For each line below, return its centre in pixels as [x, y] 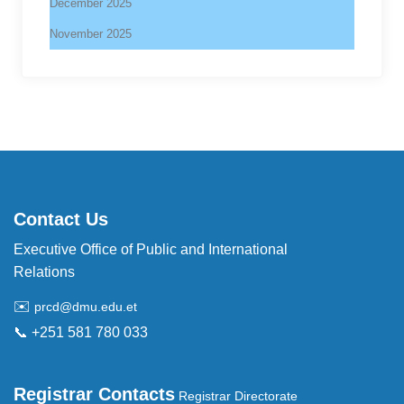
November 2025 [91, 33]
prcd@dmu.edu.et [86, 306]
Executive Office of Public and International [151, 249]
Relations [44, 271]
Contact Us [61, 219]
